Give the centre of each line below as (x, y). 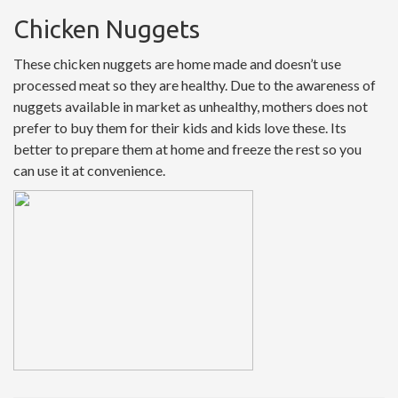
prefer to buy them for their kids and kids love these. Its (180, 128)
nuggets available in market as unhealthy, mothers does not (191, 107)
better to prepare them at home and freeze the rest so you (187, 149)
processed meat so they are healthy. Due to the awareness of (195, 85)
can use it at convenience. (89, 171)
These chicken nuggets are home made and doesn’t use (177, 64)
